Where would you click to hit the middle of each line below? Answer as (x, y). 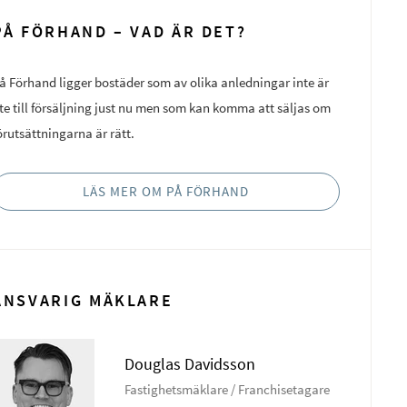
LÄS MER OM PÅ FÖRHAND (166, 191)
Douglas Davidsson (190, 365)
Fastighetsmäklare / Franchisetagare (228, 390)
